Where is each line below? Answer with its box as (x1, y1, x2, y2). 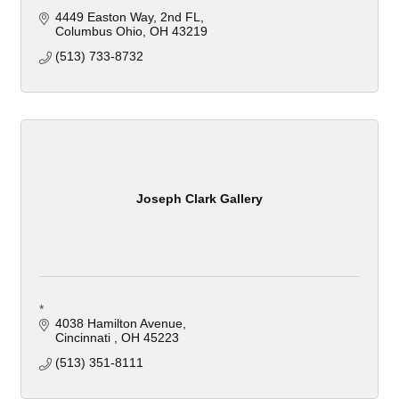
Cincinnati (54, 330, 114, 346)
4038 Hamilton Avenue (54, 316, 183, 331)
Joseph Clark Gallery (136, 191, 263, 206)
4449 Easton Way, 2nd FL (54, 10, 200, 25)
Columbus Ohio (54, 24, 142, 39)
